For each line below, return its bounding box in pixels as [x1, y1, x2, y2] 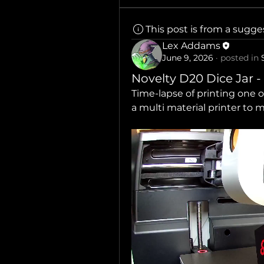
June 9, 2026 [162, 52, 213, 63]
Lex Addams [162, 39, 220, 51]
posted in [220, 52, 259, 63]
